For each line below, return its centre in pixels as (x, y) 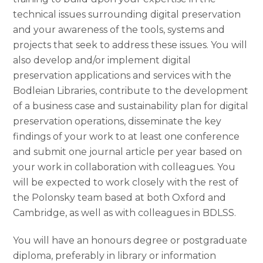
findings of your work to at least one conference (127, 137)
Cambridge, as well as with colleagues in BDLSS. (125, 213)
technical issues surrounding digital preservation (127, 15)
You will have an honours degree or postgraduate (130, 241)
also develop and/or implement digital (102, 60)
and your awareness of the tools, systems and (119, 30)
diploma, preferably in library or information (115, 256)
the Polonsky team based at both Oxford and (120, 198)
